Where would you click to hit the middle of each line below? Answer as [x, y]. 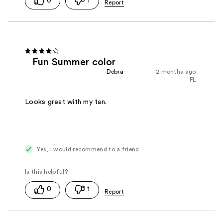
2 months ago [176, 71]
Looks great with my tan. [66, 102]
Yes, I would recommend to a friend [87, 149]
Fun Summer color [74, 62]
